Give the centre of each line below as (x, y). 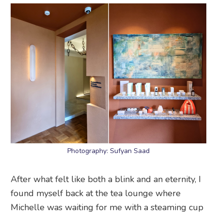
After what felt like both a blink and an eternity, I (106, 179)
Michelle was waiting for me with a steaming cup (107, 207)
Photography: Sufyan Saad (108, 151)
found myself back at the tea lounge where (96, 193)
